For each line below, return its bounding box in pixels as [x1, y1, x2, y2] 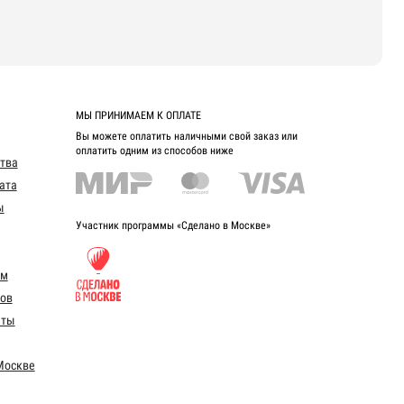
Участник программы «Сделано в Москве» [76, 218, 271, 232]
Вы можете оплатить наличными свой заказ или [76, 129, 298, 142]
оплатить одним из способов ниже [76, 143, 234, 157]
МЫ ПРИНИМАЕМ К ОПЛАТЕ [76, 108, 202, 122]
